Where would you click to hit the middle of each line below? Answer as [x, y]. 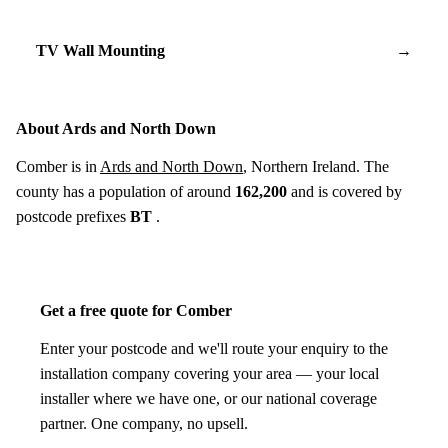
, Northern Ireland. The [316, 166]
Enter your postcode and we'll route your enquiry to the [214, 348]
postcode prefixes [73, 216]
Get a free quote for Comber [136, 310]
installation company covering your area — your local [209, 373]
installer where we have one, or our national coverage [208, 398]
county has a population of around [125, 191]
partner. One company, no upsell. [144, 423]
